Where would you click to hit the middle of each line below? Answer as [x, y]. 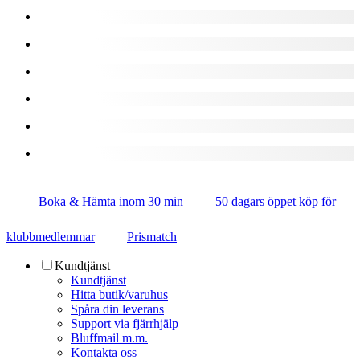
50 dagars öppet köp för [276, 201]
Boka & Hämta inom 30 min [111, 201]
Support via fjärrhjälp [125, 323]
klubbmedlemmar [51, 236]
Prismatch [152, 236]
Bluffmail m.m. [109, 337]
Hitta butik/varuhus [119, 294]
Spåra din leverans [117, 309]
